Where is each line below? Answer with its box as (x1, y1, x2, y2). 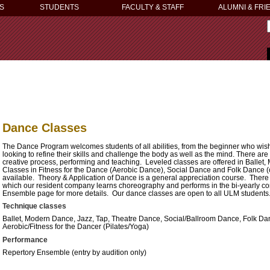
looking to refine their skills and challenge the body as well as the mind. (2, 149, 234, 158)
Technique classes (2, 202, 66, 211)
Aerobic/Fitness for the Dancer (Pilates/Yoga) (2, 222, 149, 231)
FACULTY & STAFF (122, 3, 184, 11)
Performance (2, 236, 48, 245)
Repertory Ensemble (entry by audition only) (2, 248, 146, 257)
